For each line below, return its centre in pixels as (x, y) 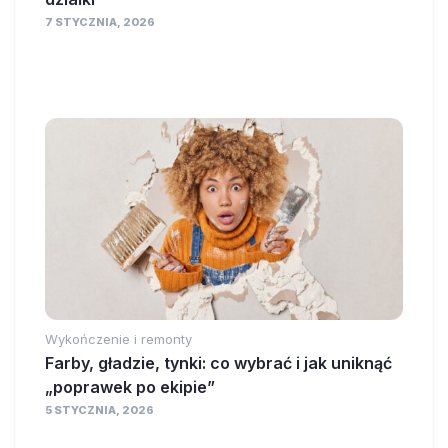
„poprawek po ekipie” (130, 386)
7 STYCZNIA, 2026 (100, 22)
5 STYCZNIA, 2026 (99, 409)
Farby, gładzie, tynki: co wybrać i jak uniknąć (218, 362)
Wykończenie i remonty (118, 338)
